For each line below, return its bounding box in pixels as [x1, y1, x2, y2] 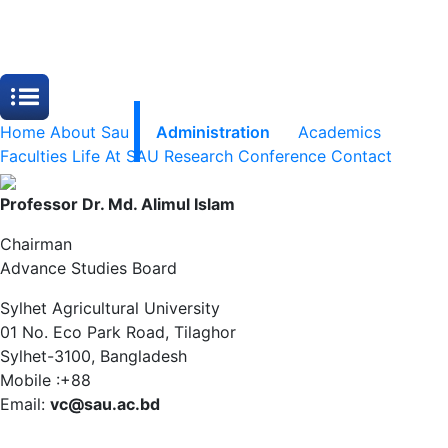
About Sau [50, 122, 129, 143]
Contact [331, 146, 392, 167]
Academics [297, 122, 381, 143]
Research [164, 146, 233, 167]
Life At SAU [72, 146, 159, 167]
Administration [156, 122, 271, 143]
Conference [238, 146, 326, 167]
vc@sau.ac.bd [50, 394, 160, 415]
